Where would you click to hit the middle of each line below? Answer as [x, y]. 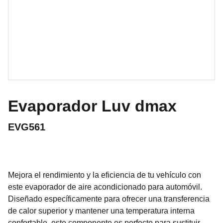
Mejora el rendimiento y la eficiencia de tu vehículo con [105, 175]
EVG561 [27, 127]
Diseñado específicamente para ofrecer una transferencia [109, 199]
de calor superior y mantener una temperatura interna [101, 211]
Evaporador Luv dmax [92, 106]
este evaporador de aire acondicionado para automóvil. [105, 187]
